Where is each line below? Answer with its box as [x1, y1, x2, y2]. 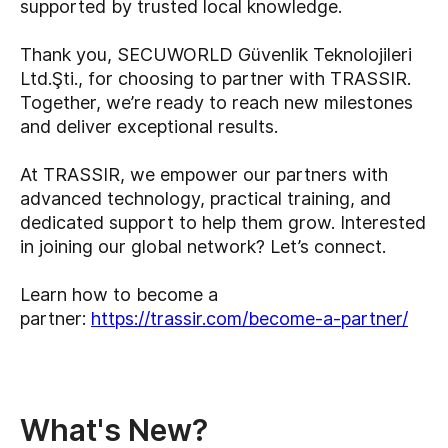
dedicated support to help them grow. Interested [20, 212, 426, 234]
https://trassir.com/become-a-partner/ [91, 308, 408, 330]
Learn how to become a [20, 284, 218, 306]
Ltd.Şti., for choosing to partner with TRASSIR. [20, 68, 411, 90]
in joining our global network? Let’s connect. [20, 236, 386, 258]
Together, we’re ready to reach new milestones [20, 92, 413, 114]
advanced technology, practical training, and [20, 188, 391, 210]
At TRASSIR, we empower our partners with [20, 164, 388, 186]
